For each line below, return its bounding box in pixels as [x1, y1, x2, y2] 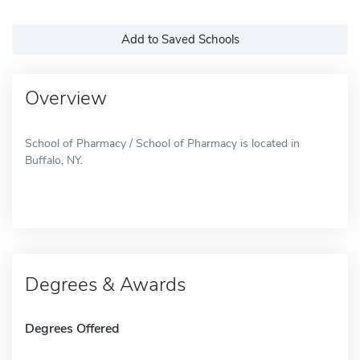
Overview [25, 84, 107, 111]
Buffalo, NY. [25, 152, 83, 168]
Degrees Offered [25, 319, 119, 337]
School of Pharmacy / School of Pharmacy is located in [25, 135, 300, 151]
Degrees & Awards [25, 271, 186, 297]
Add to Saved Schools [121, 31, 239, 47]
